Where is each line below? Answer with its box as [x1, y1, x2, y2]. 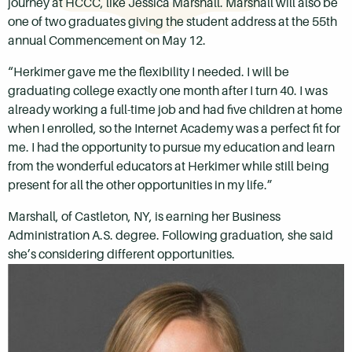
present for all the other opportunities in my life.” [8, 178, 275, 193]
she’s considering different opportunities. [8, 247, 235, 262]
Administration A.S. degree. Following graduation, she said [8, 228, 333, 244]
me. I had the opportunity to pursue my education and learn [8, 140, 335, 156]
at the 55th [278, 14, 337, 30]
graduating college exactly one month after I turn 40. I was [8, 83, 328, 99]
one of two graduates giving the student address [8, 14, 278, 30]
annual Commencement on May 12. [8, 33, 206, 49]
